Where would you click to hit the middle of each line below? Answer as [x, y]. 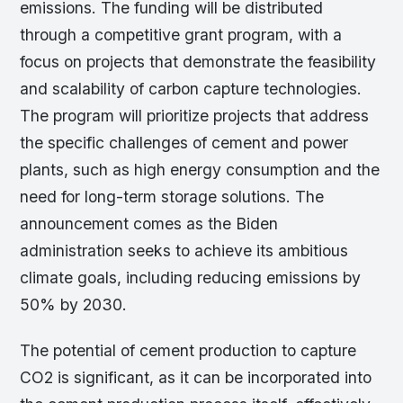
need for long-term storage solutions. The [172, 197]
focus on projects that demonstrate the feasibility [198, 62]
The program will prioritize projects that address [195, 116]
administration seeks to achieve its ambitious [184, 251]
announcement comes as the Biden [149, 224]
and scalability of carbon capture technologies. [191, 89]
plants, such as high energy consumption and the [200, 170]
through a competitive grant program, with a [181, 35]
